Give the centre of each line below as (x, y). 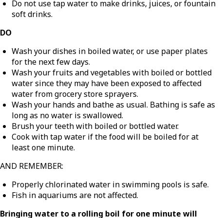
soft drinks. (32, 14)
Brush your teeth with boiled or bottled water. (95, 126)
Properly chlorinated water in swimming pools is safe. (110, 184)
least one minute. (43, 147)
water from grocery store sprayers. (75, 94)
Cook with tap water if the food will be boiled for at (105, 136)
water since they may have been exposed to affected (107, 83)
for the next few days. (51, 62)
